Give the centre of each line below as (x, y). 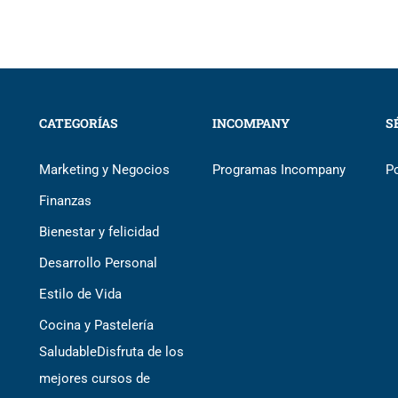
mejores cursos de (95, 378)
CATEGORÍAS (79, 123)
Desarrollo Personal (98, 263)
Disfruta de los (140, 352)
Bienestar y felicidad (99, 232)
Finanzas (65, 201)
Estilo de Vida (80, 294)
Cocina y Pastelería (96, 325)
